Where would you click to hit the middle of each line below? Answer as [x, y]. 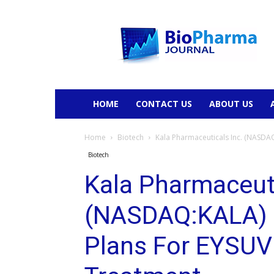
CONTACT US [164, 104]
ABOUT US [231, 104]
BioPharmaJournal [152, 23]
